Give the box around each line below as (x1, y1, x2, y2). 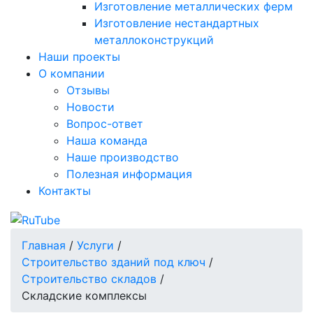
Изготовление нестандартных (94, 16, 259, 31)
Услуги (77, 238, 114, 252)
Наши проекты (38, 50, 120, 64)
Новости (66, 100, 115, 115)
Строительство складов (22, 271, 156, 286)
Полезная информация (66, 167, 192, 182)
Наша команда (66, 133, 147, 148)
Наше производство (66, 150, 179, 165)
